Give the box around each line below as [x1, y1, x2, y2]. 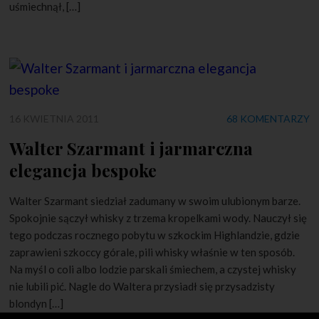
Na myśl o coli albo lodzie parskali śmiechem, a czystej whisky [9, 262, 297, 276]
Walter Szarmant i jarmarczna [9, 136, 253, 159]
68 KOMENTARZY [226, 112, 310, 125]
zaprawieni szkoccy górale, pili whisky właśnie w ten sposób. [9, 245, 296, 258]
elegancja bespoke [9, 158, 157, 182]
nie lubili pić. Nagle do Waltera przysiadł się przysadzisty [9, 279, 276, 293]
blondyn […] [9, 296, 64, 310]
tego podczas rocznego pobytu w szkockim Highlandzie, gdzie [9, 228, 300, 241]
